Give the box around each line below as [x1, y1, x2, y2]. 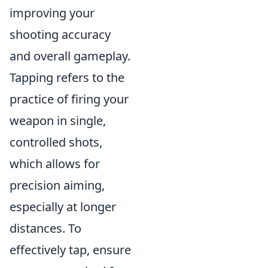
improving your [10, 5, 95, 21]
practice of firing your [10, 91, 129, 107]
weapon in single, [10, 112, 106, 129]
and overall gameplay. [10, 48, 130, 64]
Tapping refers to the [10, 69, 124, 86]
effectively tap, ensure [10, 242, 131, 258]
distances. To [10, 220, 81, 236]
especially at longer [10, 199, 116, 215]
